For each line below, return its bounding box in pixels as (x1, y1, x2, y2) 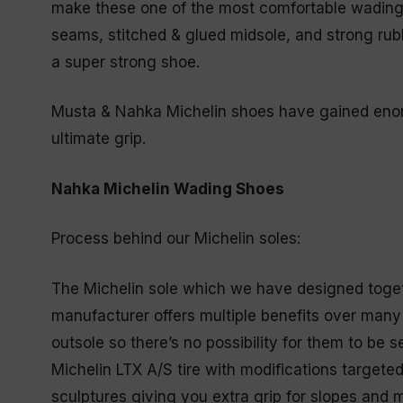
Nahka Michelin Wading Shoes (51, 179, 284, 198)
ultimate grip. (51, 130, 146, 148)
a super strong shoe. (51, 52, 200, 71)
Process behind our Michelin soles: (51, 229, 300, 248)
